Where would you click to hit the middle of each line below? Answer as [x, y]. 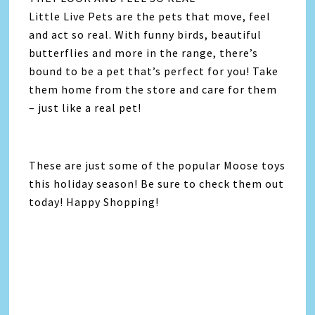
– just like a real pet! [85, 108]
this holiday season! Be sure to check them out [157, 184]
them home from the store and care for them [153, 90]
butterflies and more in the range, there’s [144, 53]
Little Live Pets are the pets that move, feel [150, 17]
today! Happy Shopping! [94, 202]
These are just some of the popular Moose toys [157, 166]
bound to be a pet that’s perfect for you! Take [154, 71]
